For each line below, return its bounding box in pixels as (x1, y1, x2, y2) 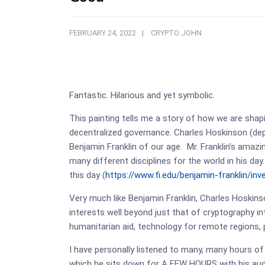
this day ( (69, 170, 105, 180)
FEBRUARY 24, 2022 (69, 28, 136, 37)
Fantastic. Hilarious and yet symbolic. (69, 90, 215, 101)
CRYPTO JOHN (151, 28, 202, 37)
